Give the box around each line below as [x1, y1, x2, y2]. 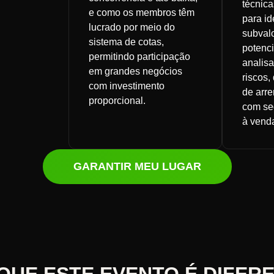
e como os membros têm [88, 7, 194, 18]
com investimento [88, 81, 165, 91]
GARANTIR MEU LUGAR [73, 160, 201, 172]
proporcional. [88, 95, 146, 106]
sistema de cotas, [88, 37, 164, 47]
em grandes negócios [88, 66, 182, 76]
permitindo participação [88, 51, 190, 62]
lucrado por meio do [88, 22, 175, 32]
